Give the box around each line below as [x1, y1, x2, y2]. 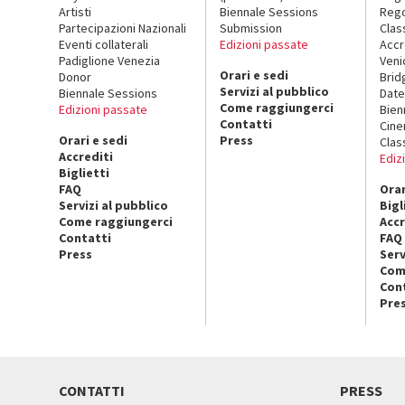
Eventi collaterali [59, 35, 148, 52]
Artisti [59, 3, 91, 20]
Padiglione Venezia [59, 52, 160, 69]
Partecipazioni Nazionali [59, 19, 186, 36]
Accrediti [59, 147, 113, 165]
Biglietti [59, 164, 109, 181]
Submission [219, 19, 282, 36]
